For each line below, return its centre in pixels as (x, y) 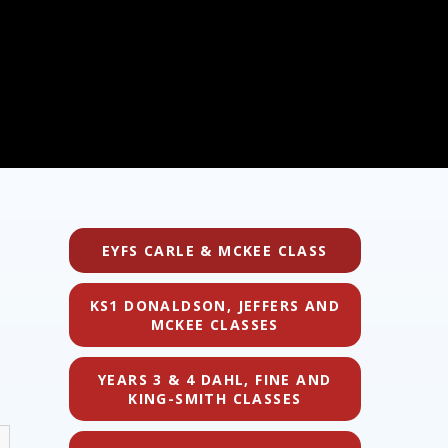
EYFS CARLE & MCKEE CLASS (214, 250)
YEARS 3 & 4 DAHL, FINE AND (215, 379)
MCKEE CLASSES (214, 324)
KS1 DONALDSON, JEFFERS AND (214, 305)
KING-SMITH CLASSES (215, 398)
